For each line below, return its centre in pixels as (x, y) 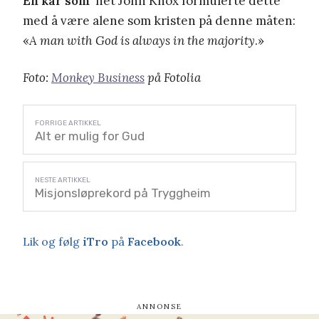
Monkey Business (98, 77)
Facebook (154, 241)
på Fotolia (173, 77)
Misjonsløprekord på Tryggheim (123, 193)
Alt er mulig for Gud (90, 136)
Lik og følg (53, 241)
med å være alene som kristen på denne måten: (159, 20)
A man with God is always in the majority (142, 40)
